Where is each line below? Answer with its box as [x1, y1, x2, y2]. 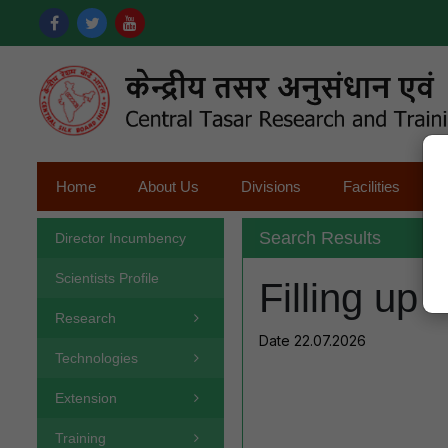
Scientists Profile [55, 270, 159, 287]
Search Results [258, 228, 381, 249]
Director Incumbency [55, 230, 186, 247]
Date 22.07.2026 [258, 332, 366, 350]
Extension [55, 390, 117, 407]
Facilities [343, 178, 400, 196]
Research [55, 310, 116, 327]
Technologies [55, 350, 138, 367]
